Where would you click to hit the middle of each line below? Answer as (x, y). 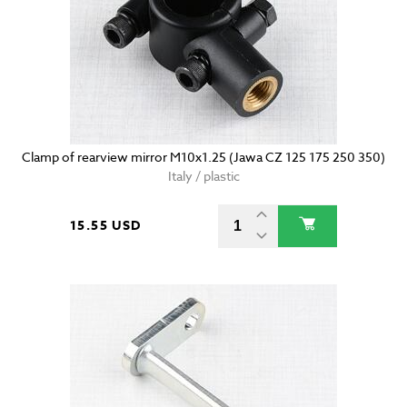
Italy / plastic (203, 176)
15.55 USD (106, 226)
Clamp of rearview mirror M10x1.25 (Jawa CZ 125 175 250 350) (203, 157)
